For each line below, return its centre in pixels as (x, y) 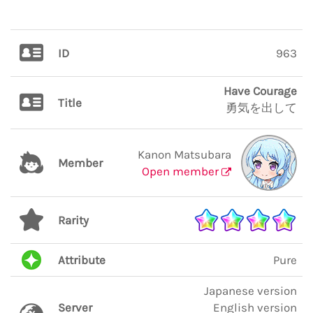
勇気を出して (261, 108)
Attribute (82, 260)
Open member (182, 171)
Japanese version (250, 291)
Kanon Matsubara (184, 154)
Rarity (73, 220)
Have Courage (260, 91)
